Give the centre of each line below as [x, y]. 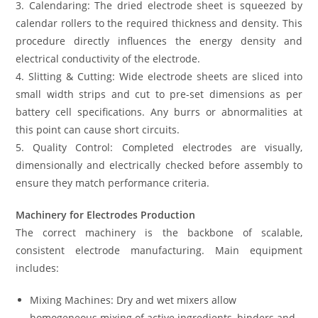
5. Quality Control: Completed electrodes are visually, [159, 148]
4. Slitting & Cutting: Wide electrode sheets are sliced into [159, 77]
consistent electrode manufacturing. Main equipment [159, 251]
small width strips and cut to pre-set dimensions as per [159, 94]
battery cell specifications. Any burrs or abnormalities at [159, 112]
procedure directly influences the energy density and [159, 41]
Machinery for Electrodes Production [106, 215]
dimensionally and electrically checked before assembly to [159, 165]
